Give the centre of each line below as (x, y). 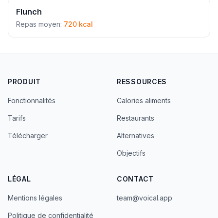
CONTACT (135, 179)
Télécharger (28, 136)
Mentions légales (35, 198)
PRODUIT (24, 82)
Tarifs (17, 118)
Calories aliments (144, 100)
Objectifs (131, 153)
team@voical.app (145, 198)
